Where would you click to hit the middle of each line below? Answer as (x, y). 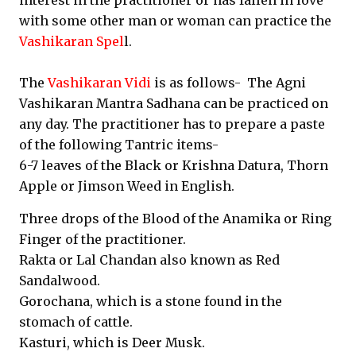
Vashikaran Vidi (99, 83)
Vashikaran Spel (72, 41)
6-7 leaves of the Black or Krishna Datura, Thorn (174, 165)
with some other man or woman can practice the (175, 21)
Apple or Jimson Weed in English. (127, 186)
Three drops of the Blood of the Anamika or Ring (175, 219)
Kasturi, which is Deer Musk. (112, 342)
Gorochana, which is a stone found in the (151, 301)
